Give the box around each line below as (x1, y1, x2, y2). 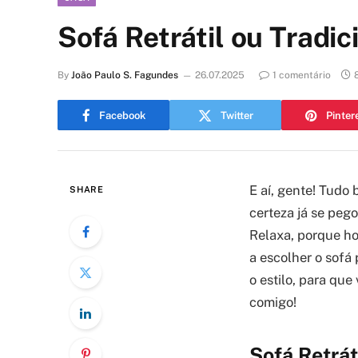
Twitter (220, 109, 253, 121)
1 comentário (272, 70, 331, 81)
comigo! (249, 294, 296, 310)
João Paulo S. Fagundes (71, 70, 178, 81)
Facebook (98, 109, 145, 121)
